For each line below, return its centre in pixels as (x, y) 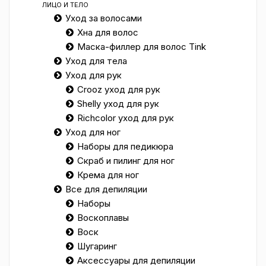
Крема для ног (108, 175)
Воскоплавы (103, 218)
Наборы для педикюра (125, 146)
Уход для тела (96, 61)
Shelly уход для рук (118, 104)
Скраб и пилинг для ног (126, 161)
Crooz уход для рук (119, 89)
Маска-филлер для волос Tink (142, 47)
